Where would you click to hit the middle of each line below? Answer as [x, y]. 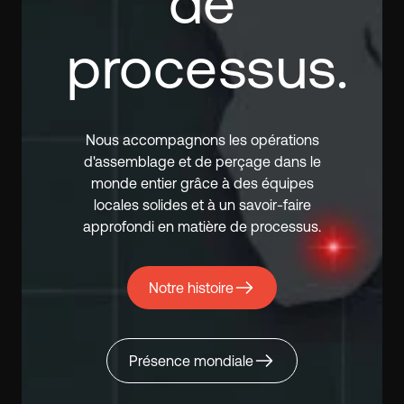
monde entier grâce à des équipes [202, 183]
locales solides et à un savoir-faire [202, 205]
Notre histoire [191, 288]
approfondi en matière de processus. [202, 226]
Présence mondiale [191, 361]
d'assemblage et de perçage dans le [202, 161]
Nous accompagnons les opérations [202, 140]
